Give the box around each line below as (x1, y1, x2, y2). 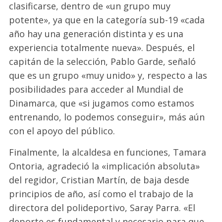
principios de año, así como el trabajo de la (9, 188, 194, 200)
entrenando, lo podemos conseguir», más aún (9, 111, 205, 123)
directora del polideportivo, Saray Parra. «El (9, 202, 196, 214)
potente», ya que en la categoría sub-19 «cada (9, 14, 205, 26)
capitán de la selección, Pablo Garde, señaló (9, 55, 196, 68)
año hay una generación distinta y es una (9, 28, 184, 40)
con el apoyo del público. (9, 125, 115, 137)
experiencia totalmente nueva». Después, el (9, 42, 195, 54)
